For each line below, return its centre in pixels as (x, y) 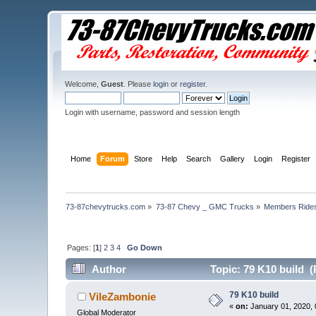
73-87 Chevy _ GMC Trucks (205, 206)
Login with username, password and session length (153, 112)
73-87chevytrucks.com (106, 206)
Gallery (232, 158)
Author (109, 269)
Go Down (145, 247)
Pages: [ (81, 247)
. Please (139, 84)
